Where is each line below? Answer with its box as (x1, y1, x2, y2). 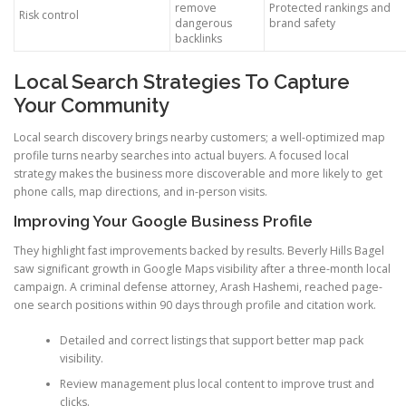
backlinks (175, 31, 222, 47)
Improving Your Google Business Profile (14, 212, 313, 231)
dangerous (175, 15, 232, 32)
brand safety (269, 15, 335, 32)
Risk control (19, 7, 79, 24)
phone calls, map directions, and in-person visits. (14, 184, 267, 200)
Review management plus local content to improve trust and (59, 375, 374, 391)
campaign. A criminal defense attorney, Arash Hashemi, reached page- (14, 279, 382, 295)
